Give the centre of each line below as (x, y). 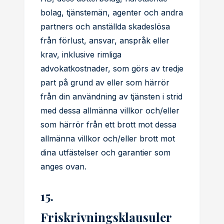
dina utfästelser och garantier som (105, 152)
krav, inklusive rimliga (81, 54)
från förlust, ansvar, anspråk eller (105, 40)
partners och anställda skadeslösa (105, 26)
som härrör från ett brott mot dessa (108, 124)
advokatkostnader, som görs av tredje (112, 68)
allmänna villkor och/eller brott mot (108, 138)
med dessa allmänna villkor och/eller (110, 110)
